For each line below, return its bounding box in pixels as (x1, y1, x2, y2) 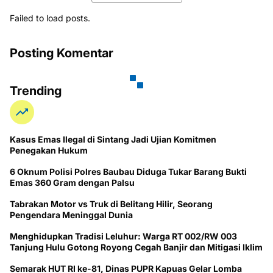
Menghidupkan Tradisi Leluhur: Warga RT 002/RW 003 (10, 230, 237, 241)
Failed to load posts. (10, 12, 90, 23)
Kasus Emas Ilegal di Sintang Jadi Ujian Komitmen (10, 133, 216, 144)
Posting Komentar (10, 45, 113, 60)
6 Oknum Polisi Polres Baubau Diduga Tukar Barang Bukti (10, 166, 247, 177)
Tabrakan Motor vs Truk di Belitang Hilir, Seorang (10, 198, 213, 209)
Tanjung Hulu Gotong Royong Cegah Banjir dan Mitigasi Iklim (10, 241, 263, 252)
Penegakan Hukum (10, 144, 88, 155)
